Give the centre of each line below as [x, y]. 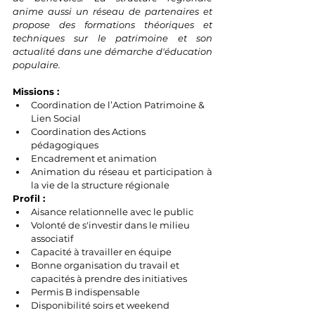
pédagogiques [66, 144]
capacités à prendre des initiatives [109, 278]
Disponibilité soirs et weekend [100, 305]
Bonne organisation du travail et [106, 265]
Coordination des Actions [89, 131]
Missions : [37, 91]
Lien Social [56, 118]
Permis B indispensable [85, 291]
